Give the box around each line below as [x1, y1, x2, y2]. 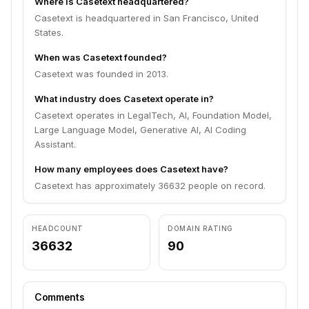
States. [34, 27, 63, 38]
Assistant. [34, 139, 76, 150]
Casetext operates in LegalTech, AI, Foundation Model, [34, 110, 272, 121]
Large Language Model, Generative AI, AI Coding [34, 124, 246, 135]
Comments [34, 291, 85, 303]
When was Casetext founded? [34, 52, 167, 63]
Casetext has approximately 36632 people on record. [34, 180, 266, 191]
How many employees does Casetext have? [34, 163, 228, 175]
